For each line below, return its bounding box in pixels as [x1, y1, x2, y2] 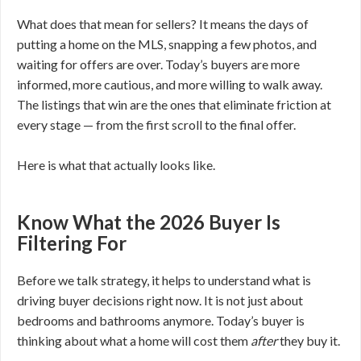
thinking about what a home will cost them [17, 333, 251, 348]
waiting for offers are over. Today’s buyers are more [17, 56, 300, 72]
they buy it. [277, 333, 340, 348]
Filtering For [17, 231, 127, 255]
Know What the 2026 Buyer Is [17, 210, 280, 234]
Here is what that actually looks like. [17, 157, 215, 172]
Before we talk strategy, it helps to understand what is [17, 272, 311, 288]
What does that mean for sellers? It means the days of [17, 16, 309, 31]
